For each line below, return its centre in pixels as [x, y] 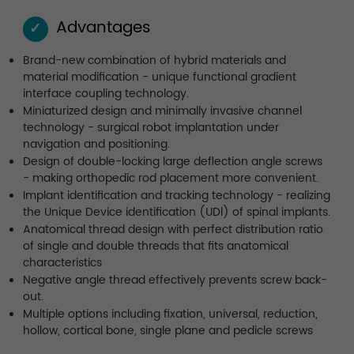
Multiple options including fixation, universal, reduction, [170, 314]
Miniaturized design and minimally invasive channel [162, 111]
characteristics [62, 262]
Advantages [103, 28]
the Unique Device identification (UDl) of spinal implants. [176, 212]
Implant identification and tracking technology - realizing [176, 195]
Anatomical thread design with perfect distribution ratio [173, 229]
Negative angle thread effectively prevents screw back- [175, 280]
